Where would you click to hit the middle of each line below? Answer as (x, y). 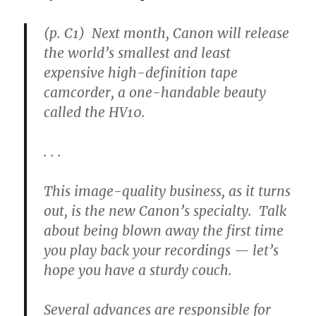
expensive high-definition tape (141, 73)
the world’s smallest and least (138, 53)
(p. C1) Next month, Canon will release (167, 34)
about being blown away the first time (164, 231)
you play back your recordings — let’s (162, 251)
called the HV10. (95, 113)
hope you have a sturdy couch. (138, 271)
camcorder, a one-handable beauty (155, 93)
